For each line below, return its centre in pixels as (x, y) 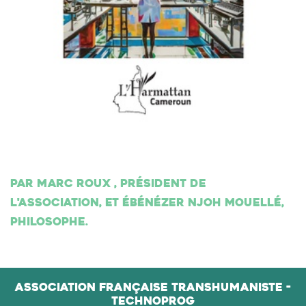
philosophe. (49, 223)
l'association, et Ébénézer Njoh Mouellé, (147, 204)
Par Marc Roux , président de (108, 185)
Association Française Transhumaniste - (153, 289)
